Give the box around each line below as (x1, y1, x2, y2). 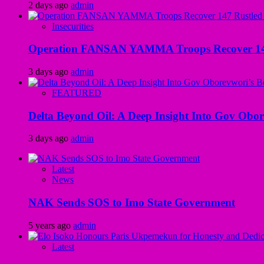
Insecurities (52, 21, 94, 31)
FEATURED (52, 87, 101, 98)
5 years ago (28, 220, 73, 230)
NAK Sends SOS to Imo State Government (28, 196, 235, 209)
